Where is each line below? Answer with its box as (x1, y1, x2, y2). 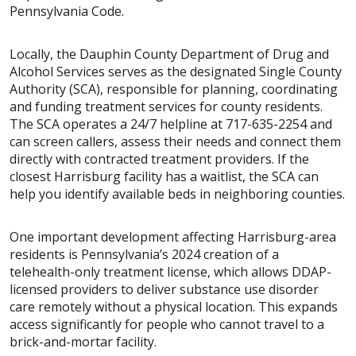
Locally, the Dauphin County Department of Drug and (10, 44, 329, 63)
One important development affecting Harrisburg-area (10, 227, 336, 246)
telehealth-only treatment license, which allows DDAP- (10, 262, 331, 281)
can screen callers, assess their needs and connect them (10, 132, 341, 150)
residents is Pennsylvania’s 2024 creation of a (10, 245, 279, 263)
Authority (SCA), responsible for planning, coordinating (10, 79, 338, 98)
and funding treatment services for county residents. (10, 97, 323, 115)
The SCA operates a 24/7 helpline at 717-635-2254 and (10, 114, 332, 133)
